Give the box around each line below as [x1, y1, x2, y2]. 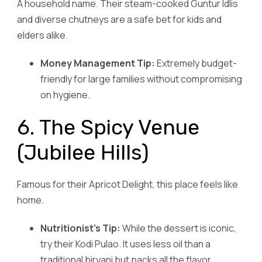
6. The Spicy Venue [17, 115, 199, 140]
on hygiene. [40, 88, 90, 101]
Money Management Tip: [40, 57, 155, 70]
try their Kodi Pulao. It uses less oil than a [40, 237, 211, 251]
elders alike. [17, 28, 68, 42]
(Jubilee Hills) [17, 140, 149, 165]
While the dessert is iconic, [120, 222, 236, 235]
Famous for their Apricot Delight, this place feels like [17, 178, 238, 191]
